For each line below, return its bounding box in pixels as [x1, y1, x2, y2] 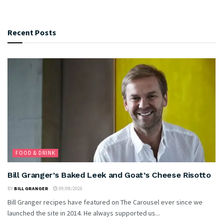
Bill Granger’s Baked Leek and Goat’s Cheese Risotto [7, 170, 211, 180]
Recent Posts [7, 27, 56, 38]
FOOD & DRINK [15, 149, 55, 157]
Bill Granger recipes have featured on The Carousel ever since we [7, 198, 203, 207]
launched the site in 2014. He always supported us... [7, 209, 160, 218]
